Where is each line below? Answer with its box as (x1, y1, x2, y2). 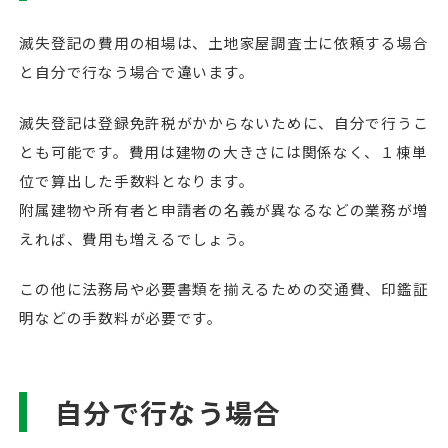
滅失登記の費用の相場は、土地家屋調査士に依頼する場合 (19, 31, 429, 53)
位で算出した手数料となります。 (19, 169, 255, 191)
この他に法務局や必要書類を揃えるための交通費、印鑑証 (19, 278, 429, 300)
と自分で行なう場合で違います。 (19, 60, 255, 82)
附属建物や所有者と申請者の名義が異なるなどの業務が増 (19, 198, 429, 220)
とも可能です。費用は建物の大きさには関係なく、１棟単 (19, 140, 428, 162)
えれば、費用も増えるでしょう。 (19, 227, 255, 249)
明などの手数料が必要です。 (19, 307, 223, 329)
